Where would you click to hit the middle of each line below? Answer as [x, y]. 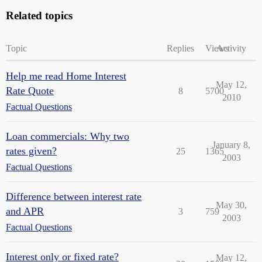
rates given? [31, 151]
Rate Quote [30, 91]
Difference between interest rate [74, 196]
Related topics [39, 15]
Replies [180, 48]
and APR [25, 211]
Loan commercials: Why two [68, 136]
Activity [231, 48]
